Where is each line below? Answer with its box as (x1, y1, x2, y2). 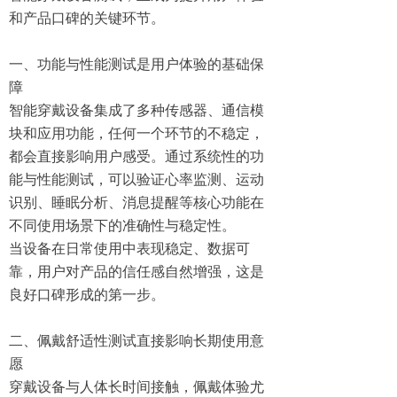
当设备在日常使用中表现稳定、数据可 (9, 238, 250, 258)
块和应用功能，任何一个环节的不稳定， (9, 123, 264, 143)
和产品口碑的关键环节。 (9, 8, 165, 27)
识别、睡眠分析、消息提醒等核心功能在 (9, 192, 264, 212)
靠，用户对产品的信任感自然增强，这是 (9, 261, 264, 281)
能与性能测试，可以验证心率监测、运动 (9, 169, 264, 189)
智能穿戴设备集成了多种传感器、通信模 (9, 100, 264, 120)
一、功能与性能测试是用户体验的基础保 (9, 54, 264, 74)
